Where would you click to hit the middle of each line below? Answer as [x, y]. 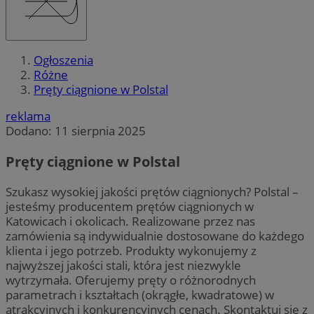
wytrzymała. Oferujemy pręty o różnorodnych [131, 280]
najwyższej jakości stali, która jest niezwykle [123, 265]
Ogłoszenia [63, 60]
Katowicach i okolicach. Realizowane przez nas [130, 221]
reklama [28, 116]
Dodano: [30, 131]
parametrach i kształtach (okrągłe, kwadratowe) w [140, 294]
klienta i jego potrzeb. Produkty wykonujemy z [131, 250]
